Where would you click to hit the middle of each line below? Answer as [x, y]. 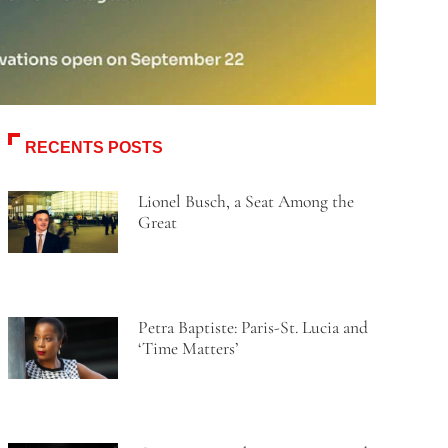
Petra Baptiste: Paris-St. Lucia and [252, 327]
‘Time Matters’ [187, 348]
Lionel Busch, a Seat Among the [245, 201]
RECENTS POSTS [93, 147]
